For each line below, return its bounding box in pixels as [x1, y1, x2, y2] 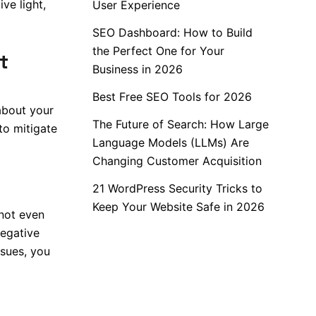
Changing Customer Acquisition [92, 154, 262, 168]
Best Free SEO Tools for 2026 [92, 90, 252, 104]
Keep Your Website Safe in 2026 [92, 200, 265, 214]
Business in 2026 [92, 62, 183, 76]
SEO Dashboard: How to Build [92, 25, 253, 39]
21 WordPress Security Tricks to [92, 181, 262, 195]
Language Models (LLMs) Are [92, 135, 249, 150]
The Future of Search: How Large [92, 117, 269, 131]
